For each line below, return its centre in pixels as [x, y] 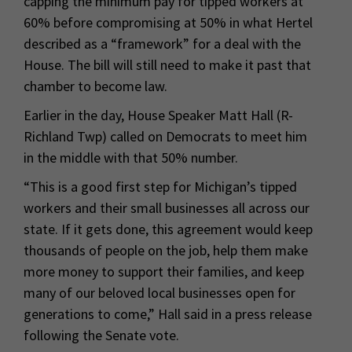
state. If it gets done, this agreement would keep [168, 229]
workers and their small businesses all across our [167, 207]
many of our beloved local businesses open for [159, 292]
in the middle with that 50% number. [131, 157]
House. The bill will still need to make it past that [167, 64]
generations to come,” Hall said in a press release [168, 313]
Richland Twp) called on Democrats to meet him [165, 136]
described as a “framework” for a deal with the [162, 43]
